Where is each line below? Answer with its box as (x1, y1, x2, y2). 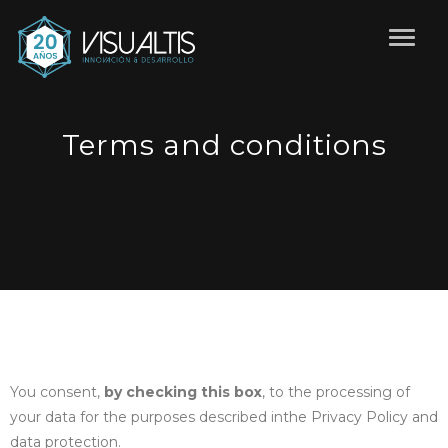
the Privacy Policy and (283, 408, 438, 426)
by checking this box (104, 383, 262, 401)
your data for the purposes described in (10, 408, 283, 426)
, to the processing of (262, 383, 410, 401)
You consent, (10, 383, 104, 401)
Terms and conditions (61, 128, 387, 162)
